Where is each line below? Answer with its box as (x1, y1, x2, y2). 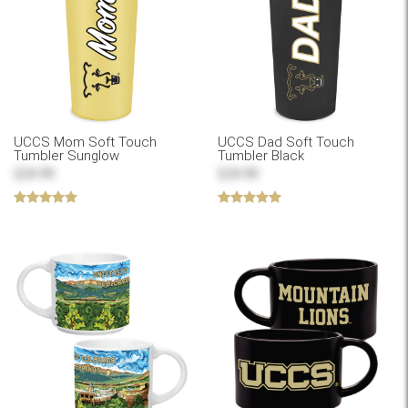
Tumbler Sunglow (14, 148, 119, 165)
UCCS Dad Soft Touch (218, 134, 354, 151)
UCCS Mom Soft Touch (14, 134, 157, 151)
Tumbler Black (218, 148, 304, 165)
